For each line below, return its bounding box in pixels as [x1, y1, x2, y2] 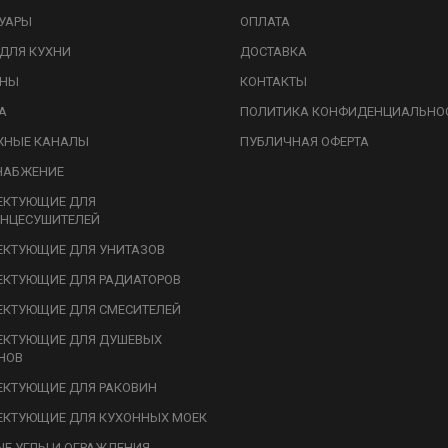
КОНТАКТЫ [240, 74, 307, 89]
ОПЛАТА [240, 14, 290, 29]
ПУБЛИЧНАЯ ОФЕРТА [240, 134, 369, 149]
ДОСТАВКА [240, 44, 307, 59]
